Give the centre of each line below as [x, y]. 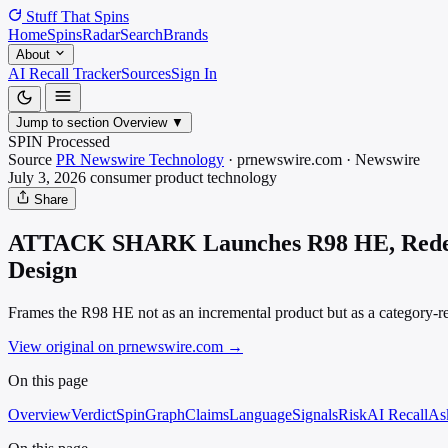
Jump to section [62, 122]
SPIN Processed [59, 141]
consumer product [146, 177]
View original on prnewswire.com [117, 346]
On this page [48, 380]
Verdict [93, 414]
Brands [185, 34]
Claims [207, 414]
